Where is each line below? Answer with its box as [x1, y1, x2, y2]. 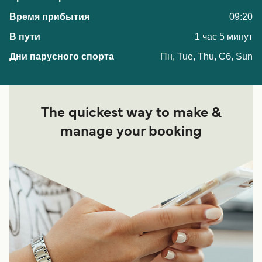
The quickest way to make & [40, 107, 222, 120]
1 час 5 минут [195, 32, 253, 42]
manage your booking [60, 126, 202, 139]
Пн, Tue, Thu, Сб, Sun [160, 51, 253, 62]
